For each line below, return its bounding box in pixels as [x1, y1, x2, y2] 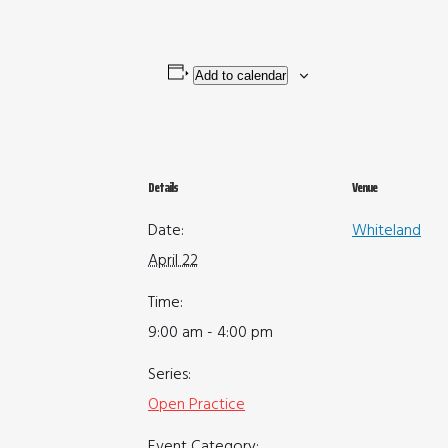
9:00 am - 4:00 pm [148, 320, 273, 346]
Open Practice [148, 392, 245, 418]
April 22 [148, 248, 198, 274]
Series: [148, 362, 191, 388]
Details [148, 177, 178, 198]
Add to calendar [194, 68, 286, 83]
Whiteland [352, 218, 421, 244]
